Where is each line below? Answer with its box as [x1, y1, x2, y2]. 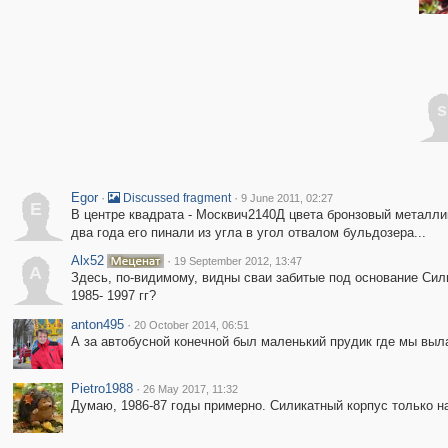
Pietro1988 [70, 381, 133, 396]
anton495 [70, 317, 124, 332]
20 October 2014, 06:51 [133, 319, 249, 331]
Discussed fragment [119, 191, 231, 205]
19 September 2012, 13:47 [173, 255, 302, 267]
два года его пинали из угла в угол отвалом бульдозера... [70, 225, 426, 240]
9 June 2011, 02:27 [240, 192, 333, 204]
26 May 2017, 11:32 [142, 383, 238, 395]
